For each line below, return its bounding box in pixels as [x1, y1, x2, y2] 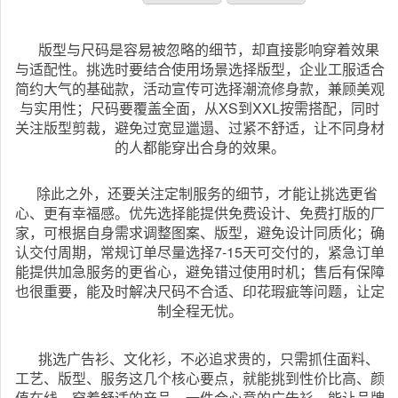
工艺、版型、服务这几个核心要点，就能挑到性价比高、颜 [14, 367, 385, 388]
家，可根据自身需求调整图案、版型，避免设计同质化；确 [14, 221, 385, 243]
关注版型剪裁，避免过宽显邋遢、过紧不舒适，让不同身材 [14, 116, 385, 138]
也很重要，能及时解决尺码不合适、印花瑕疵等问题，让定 [14, 280, 385, 301]
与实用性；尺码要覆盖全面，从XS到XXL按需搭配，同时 [20, 97, 379, 118]
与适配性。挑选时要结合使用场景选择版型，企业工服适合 [14, 58, 385, 79]
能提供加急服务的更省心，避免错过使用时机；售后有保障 [14, 260, 385, 282]
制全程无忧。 [156, 299, 243, 321]
